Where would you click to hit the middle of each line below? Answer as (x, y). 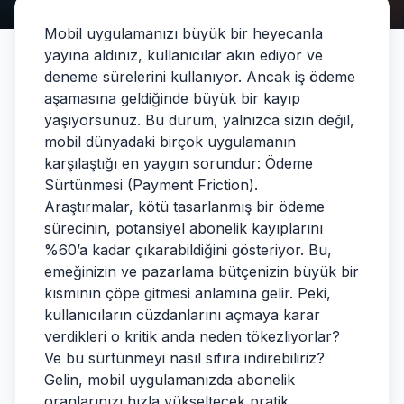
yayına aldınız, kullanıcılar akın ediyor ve (184, 55)
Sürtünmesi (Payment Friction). (151, 185)
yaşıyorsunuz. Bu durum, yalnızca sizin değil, (199, 120)
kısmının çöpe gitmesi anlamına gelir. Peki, (188, 293)
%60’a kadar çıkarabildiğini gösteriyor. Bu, (188, 250)
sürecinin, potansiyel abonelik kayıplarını (184, 228)
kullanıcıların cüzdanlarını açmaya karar (182, 315)
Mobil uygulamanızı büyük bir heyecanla (184, 33)
